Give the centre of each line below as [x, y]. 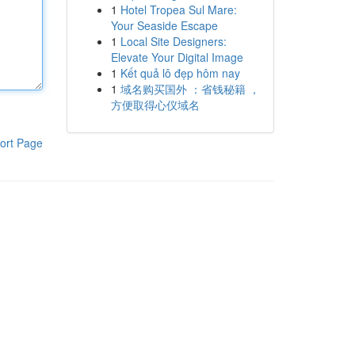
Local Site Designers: [173, 41]
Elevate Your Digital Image [177, 57]
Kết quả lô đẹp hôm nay [180, 73]
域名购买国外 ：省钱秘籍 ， [190, 89]
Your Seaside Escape [164, 25]
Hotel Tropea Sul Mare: [178, 10]
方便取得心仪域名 [155, 105]
